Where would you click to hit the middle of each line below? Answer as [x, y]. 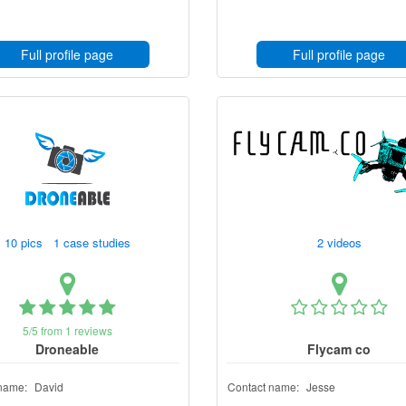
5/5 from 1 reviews [67, 330]
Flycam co [339, 349]
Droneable [67, 349]
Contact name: [263, 387]
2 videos [341, 242]
